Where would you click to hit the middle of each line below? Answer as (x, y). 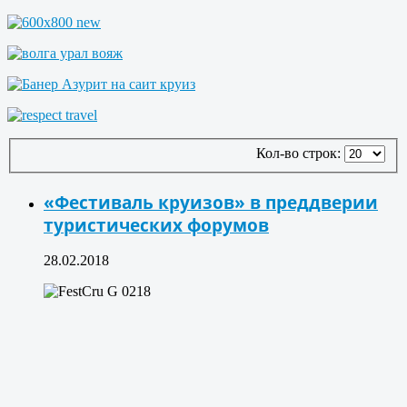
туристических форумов (156, 224)
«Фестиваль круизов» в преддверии (211, 202)
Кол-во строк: (300, 154)
